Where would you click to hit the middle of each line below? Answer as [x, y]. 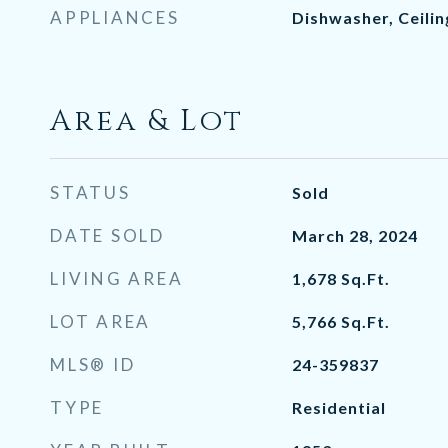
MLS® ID [93, 364]
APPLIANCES [115, 17]
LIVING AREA [117, 278]
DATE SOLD [107, 235]
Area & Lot [147, 121]
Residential [338, 407]
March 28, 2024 [354, 235]
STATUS [90, 192]
